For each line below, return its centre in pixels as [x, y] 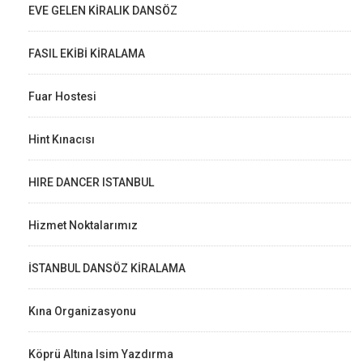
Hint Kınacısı [62, 139]
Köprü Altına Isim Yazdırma [101, 354]
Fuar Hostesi [62, 96]
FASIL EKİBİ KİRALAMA [87, 53]
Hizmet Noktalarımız [83, 225]
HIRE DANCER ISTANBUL [91, 182]
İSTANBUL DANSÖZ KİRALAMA [107, 268]
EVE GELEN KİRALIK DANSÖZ [103, 10]
